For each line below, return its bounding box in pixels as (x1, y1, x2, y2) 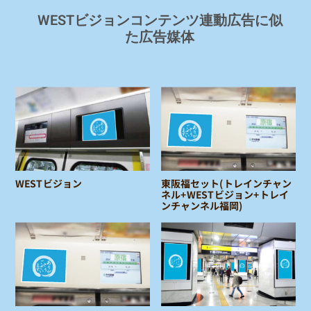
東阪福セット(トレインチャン (160, 176, 292, 191)
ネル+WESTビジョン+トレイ (160, 187, 289, 201)
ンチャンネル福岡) (160, 198, 242, 212)
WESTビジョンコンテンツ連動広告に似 (37, 11, 283, 28)
